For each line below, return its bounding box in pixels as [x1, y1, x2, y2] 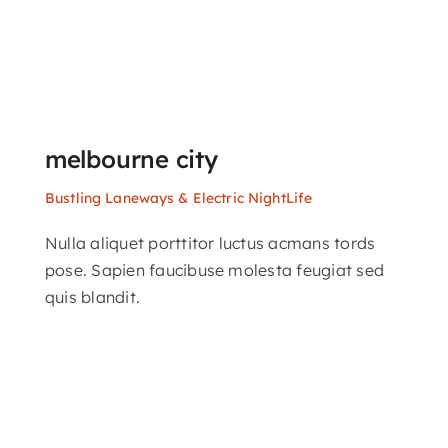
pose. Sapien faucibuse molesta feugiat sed [44, 260, 385, 281]
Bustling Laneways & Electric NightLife [44, 189, 313, 208]
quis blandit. [44, 287, 141, 308]
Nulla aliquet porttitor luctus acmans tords [44, 233, 376, 254]
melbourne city [44, 144, 218, 175]
